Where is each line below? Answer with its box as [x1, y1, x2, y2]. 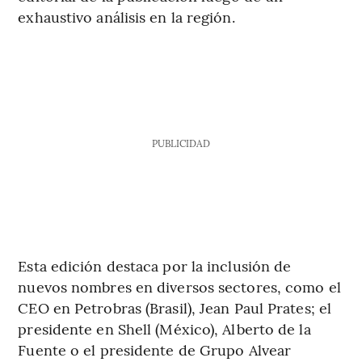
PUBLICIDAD [151, 136, 210, 149]
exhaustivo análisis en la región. [18, 6, 235, 27]
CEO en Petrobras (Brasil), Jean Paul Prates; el [18, 297, 332, 318]
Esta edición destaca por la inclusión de [18, 255, 292, 276]
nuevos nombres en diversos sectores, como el [18, 276, 341, 297]
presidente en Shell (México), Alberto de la [18, 318, 311, 339]
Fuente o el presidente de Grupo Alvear [18, 339, 292, 360]
